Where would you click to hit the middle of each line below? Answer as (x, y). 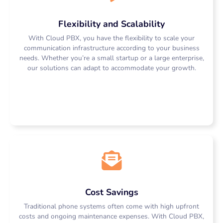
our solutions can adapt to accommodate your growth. (111, 68)
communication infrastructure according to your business (111, 48)
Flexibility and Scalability (111, 24)
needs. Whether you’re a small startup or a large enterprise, (111, 58)
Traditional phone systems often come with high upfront (111, 206)
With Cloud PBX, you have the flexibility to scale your (111, 38)
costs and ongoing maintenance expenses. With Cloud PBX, (111, 216)
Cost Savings (111, 192)
